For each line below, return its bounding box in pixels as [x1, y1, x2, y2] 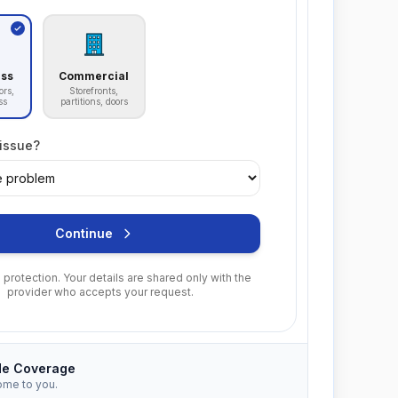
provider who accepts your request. [7, 285, 194, 298]
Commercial [59, 69, 130, 83]
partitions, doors [60, 96, 128, 107]
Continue [54, 226, 113, 241]
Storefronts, [69, 85, 119, 96]
